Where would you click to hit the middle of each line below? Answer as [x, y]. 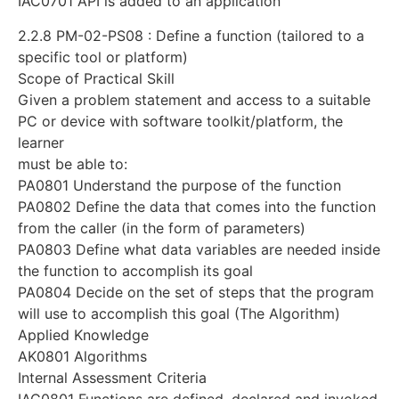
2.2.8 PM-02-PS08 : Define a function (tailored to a [191, 35]
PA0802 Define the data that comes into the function [197, 206]
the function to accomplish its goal [135, 270]
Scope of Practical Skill [96, 78]
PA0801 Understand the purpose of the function [179, 185]
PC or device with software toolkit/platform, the [180, 121]
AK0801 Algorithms [82, 356]
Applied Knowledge [83, 334]
